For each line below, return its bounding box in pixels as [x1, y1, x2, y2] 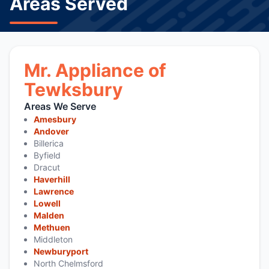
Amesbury [34, 114, 76, 124]
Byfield [34, 150, 61, 160]
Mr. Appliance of [24, 59, 166, 81]
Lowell [34, 198, 61, 208]
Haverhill [34, 174, 70, 184]
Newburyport [34, 246, 88, 256]
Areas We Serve [24, 100, 96, 112]
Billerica [34, 138, 64, 148]
